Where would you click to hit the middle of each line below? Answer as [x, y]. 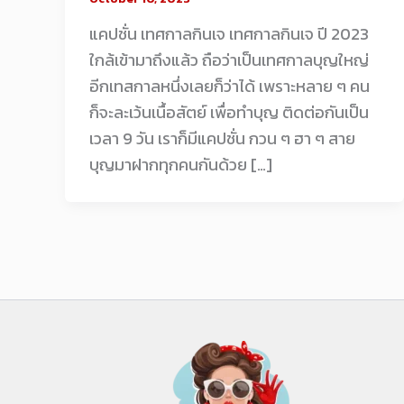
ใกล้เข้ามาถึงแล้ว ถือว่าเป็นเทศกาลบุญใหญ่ [229, 60]
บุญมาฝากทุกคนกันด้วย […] [181, 165]
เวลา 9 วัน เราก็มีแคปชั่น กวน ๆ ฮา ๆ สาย [222, 139]
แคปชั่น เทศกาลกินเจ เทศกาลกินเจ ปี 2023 [229, 34]
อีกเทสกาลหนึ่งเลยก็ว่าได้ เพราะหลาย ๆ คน [230, 87]
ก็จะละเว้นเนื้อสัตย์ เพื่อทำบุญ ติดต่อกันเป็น [229, 113]
